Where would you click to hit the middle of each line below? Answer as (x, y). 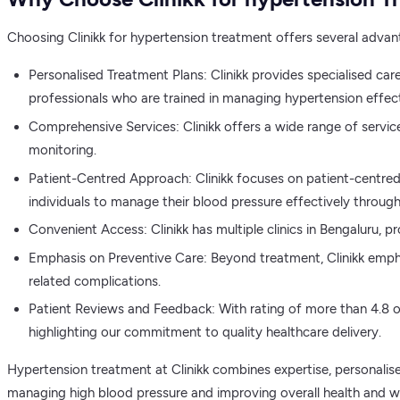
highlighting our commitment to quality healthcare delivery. (205, 333)
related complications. (95, 281)
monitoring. (62, 150)
